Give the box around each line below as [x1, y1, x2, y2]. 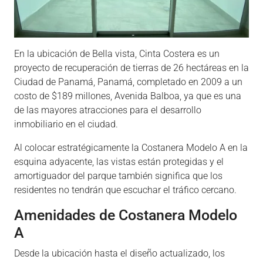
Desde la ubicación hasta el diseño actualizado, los [14, 248, 225, 259]
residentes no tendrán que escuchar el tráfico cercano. [14, 184, 237, 195]
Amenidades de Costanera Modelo [14, 207, 237, 224]
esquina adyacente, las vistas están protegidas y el [14, 156, 224, 167]
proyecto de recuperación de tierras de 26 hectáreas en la [14, 62, 249, 73]
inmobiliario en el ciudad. [14, 119, 118, 130]
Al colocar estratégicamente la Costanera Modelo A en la [14, 142, 248, 153]
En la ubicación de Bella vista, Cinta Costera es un [14, 48, 220, 59]
